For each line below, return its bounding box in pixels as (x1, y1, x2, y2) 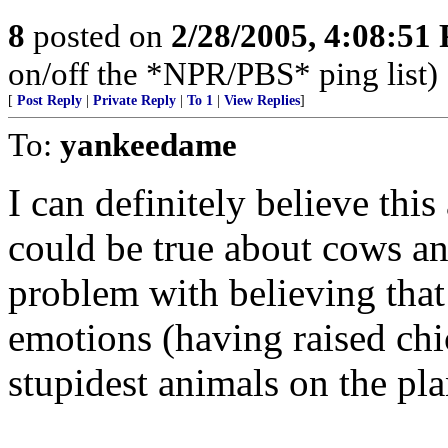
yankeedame (60, 126, 237, 163)
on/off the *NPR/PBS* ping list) (8, 55, 438, 92)
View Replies (224, 93, 300, 108)
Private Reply (93, 93, 176, 108)
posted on (25, 17, 171, 54)
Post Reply (17, 93, 82, 108)
